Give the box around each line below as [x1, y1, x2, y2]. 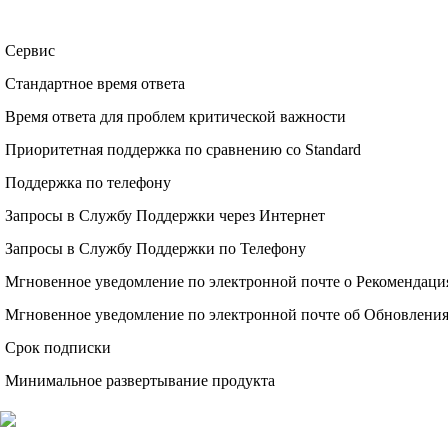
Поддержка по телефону [5, 174, 171, 192]
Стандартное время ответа [5, 75, 185, 93]
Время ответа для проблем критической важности [5, 108, 346, 126]
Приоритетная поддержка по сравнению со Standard [5, 141, 361, 159]
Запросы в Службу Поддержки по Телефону [5, 240, 306, 258]
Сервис [5, 42, 55, 60]
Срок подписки [5, 339, 111, 357]
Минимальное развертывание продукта [5, 372, 275, 390]
